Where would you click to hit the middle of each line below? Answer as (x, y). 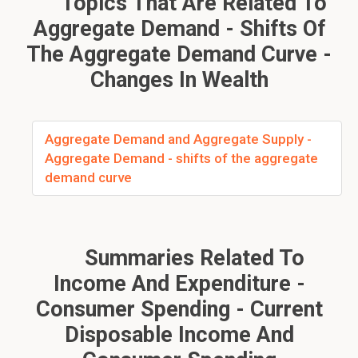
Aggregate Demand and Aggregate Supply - (178, 139)
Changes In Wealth (179, 80)
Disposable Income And (179, 335)
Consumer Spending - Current (179, 309)
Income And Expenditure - (179, 284)
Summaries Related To (192, 258)
